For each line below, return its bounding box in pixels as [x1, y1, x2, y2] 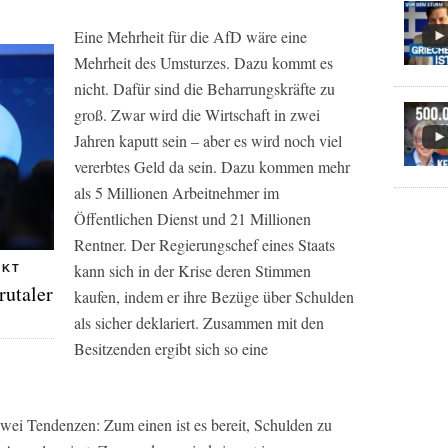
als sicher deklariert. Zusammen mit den [74, 312, 324, 333]
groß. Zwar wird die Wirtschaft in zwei [74, 104, 320, 125]
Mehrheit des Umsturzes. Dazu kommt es [74, 52, 333, 73]
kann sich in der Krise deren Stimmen [74, 260, 311, 281]
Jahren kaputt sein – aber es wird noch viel [74, 130, 342, 151]
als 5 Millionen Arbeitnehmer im [74, 182, 279, 203]
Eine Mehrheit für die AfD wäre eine [74, 26, 307, 47]
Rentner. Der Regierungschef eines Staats [74, 234, 335, 255]
